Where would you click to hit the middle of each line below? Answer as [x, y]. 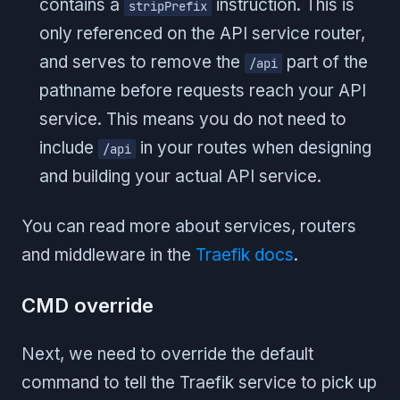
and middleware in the [108, 255]
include [69, 148]
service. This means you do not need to [193, 120]
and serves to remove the [142, 62]
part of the [325, 62]
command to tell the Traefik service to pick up [199, 383]
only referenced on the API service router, [202, 34]
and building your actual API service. [180, 177]
